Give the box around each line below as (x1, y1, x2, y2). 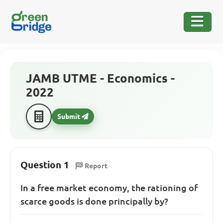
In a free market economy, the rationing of (20, 182, 198, 193)
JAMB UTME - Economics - (26, 72, 175, 85)
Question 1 (20, 159, 69, 170)
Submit (57, 112, 81, 120)
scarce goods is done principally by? (20, 196, 168, 206)
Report (85, 161, 108, 170)
